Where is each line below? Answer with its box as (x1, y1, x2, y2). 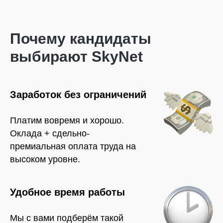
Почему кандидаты (10, 30, 151, 47)
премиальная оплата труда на (10, 141, 136, 151)
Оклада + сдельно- (10, 128, 90, 138)
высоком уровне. (10, 154, 80, 164)
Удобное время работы (10, 187, 125, 198)
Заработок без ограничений (10, 89, 146, 100)
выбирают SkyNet (10, 48, 143, 65)
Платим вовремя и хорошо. (10, 115, 124, 125)
